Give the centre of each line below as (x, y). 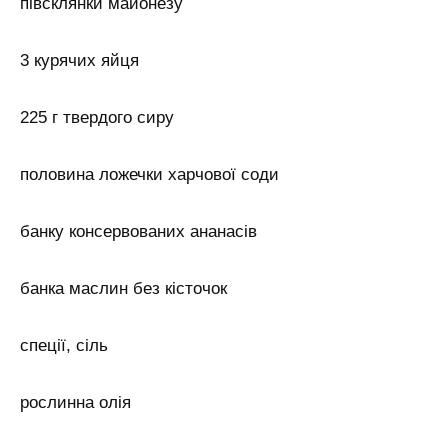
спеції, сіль (64, 345)
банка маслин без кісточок (123, 288)
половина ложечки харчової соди (149, 175)
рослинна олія (75, 402)
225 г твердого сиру (97, 118)
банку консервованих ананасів (138, 231)
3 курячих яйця (79, 61)
